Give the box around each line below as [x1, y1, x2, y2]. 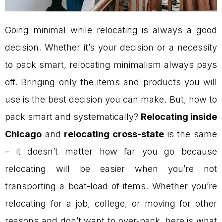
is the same [164, 129, 218, 140]
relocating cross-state [64, 129, 165, 140]
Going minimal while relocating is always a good [5, 25, 217, 36]
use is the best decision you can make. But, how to [5, 94, 217, 105]
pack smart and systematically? [5, 111, 141, 122]
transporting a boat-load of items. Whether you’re [5, 181, 217, 192]
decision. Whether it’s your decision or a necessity [5, 42, 217, 53]
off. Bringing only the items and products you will [5, 77, 217, 88]
